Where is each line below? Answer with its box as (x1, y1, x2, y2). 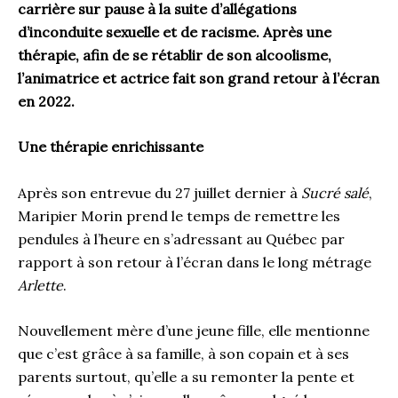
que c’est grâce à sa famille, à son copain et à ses (18, 345, 349, 363)
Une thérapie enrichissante (18, 138, 203, 156)
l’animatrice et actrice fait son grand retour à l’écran (18, 68, 379, 87)
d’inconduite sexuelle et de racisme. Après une (18, 22, 331, 41)
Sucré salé (301, 183, 369, 202)
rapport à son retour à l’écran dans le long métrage (18, 252, 371, 271)
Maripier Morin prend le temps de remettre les (18, 206, 340, 225)
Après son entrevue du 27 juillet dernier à (18, 183, 301, 202)
